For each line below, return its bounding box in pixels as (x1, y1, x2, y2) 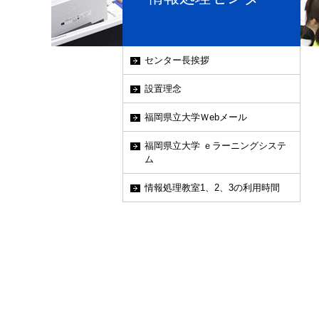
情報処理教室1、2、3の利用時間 (145, 182, 280, 193)
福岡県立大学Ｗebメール (145, 112, 247, 122)
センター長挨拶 (145, 55, 209, 66)
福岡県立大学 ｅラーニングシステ (145, 140, 286, 151)
